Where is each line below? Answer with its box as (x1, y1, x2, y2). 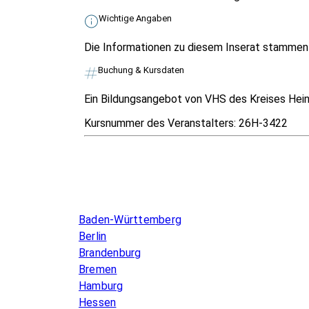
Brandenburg (79, 246, 141, 259)
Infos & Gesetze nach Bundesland (79, 184, 280, 197)
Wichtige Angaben (99, 12, 172, 23)
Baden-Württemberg (79, 212, 182, 226)
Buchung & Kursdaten (98, 64, 184, 75)
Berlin (79, 229, 107, 243)
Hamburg (79, 279, 123, 292)
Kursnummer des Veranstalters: (84, 116, 239, 130)
